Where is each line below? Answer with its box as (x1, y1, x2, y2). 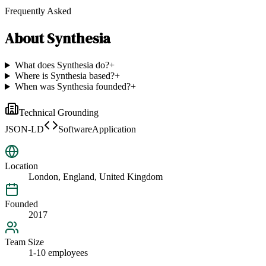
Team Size (5, 237, 44, 248)
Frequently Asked (5, 6, 71, 17)
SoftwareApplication (58, 124, 136, 135)
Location (5, 161, 38, 172)
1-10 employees (28, 248, 88, 258)
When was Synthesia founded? (14, 81, 131, 92)
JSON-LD (5, 124, 44, 135)
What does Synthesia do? (14, 60, 109, 71)
